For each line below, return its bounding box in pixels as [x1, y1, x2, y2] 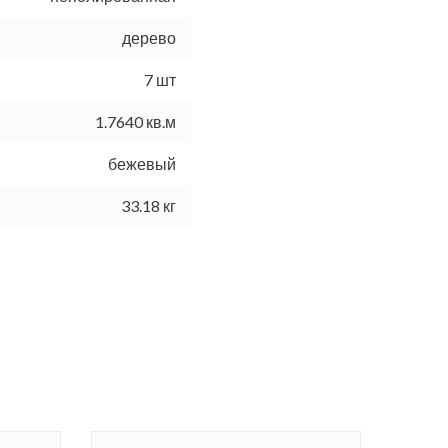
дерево [122, 28, 176, 48]
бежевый [108, 154, 176, 174]
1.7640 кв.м [95, 112, 176, 132]
